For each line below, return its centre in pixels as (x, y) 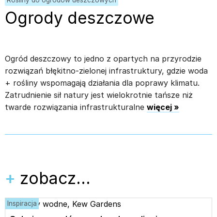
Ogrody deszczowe (80, 17)
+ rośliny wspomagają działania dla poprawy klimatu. (102, 83)
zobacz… (55, 178)
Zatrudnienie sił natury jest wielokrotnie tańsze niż (99, 95)
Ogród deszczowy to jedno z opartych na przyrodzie (103, 58)
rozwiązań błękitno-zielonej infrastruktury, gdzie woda (106, 70)
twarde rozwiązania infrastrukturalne (76, 107)
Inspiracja (22, 203)
